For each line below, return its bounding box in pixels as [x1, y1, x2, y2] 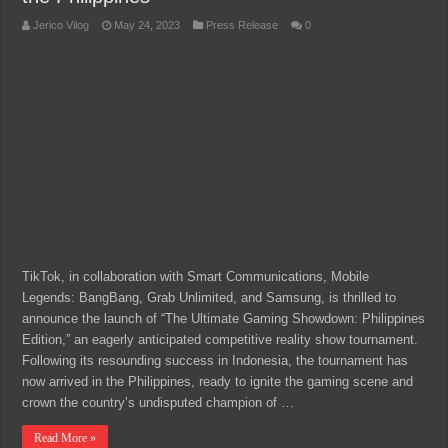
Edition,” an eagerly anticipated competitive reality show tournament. [22, 331, 419, 347]
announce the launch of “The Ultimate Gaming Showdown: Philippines [22, 310, 426, 326]
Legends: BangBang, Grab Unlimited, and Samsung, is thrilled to [22, 289, 397, 305]
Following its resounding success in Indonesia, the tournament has [22, 352, 409, 368]
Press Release [206, 19, 279, 31]
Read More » [34, 430, 97, 445]
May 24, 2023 [114, 19, 181, 31]
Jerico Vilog [33, 19, 90, 31]
